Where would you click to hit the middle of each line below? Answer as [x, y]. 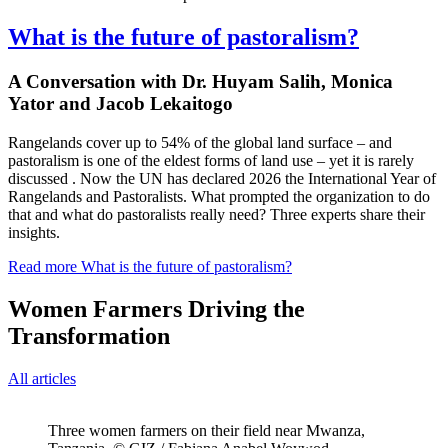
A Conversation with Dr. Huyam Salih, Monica [200, 82]
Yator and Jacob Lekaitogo [120, 104]
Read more [42, 266]
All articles [42, 378]
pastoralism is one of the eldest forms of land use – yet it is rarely [211, 160]
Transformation [89, 335]
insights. [34, 232]
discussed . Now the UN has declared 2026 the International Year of [222, 178]
